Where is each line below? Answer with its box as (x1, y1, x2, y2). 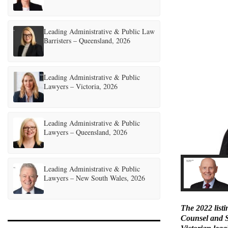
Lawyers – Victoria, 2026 (44, 81, 118, 91)
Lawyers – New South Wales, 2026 (44, 173, 145, 183)
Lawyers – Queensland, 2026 (44, 127, 127, 137)
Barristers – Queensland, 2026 (44, 36, 130, 45)
